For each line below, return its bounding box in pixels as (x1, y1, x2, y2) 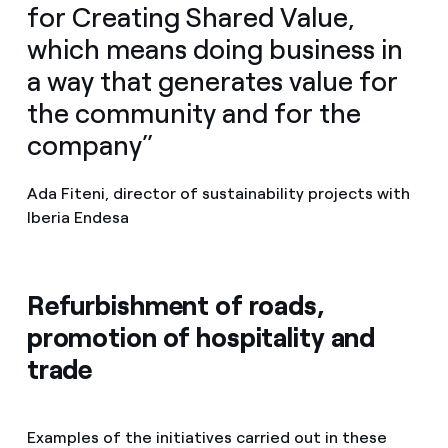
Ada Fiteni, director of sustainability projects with (26, 183, 410, 203)
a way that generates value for (26, 64, 398, 98)
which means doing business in (26, 32, 403, 66)
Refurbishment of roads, (26, 288, 325, 322)
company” (26, 128, 154, 162)
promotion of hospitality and (26, 320, 376, 354)
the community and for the (26, 96, 361, 130)
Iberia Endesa (26, 207, 129, 227)
